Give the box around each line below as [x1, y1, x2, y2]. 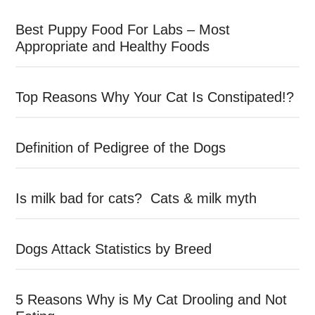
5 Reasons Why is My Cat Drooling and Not [15, 291, 288, 307]
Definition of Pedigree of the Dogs [15, 139, 226, 155]
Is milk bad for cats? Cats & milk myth [15, 190, 257, 206]
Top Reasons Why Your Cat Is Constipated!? [15, 89, 295, 105]
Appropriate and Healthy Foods [15, 38, 210, 54]
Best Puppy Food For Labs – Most [15, 21, 231, 37]
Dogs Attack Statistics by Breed [15, 240, 212, 257]
